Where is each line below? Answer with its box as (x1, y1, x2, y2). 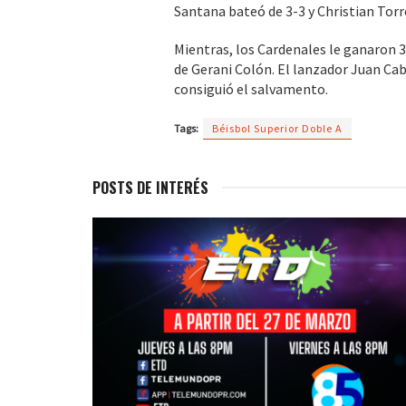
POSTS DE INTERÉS (92, 176, 208, 198)
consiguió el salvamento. (174, 79, 328, 98)
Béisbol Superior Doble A (212, 121, 343, 135)
